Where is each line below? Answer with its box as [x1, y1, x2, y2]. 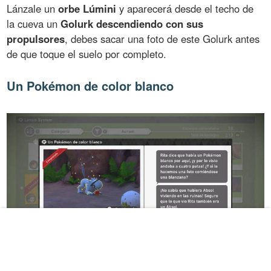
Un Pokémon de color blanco [7, 77, 174, 95]
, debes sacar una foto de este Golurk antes [65, 31, 260, 47]
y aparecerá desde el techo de [116, 1, 254, 16]
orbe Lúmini [58, 1, 117, 16]
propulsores [7, 31, 65, 47]
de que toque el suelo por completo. [7, 47, 167, 62]
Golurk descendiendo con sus [60, 16, 204, 31]
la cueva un [7, 16, 61, 31]
